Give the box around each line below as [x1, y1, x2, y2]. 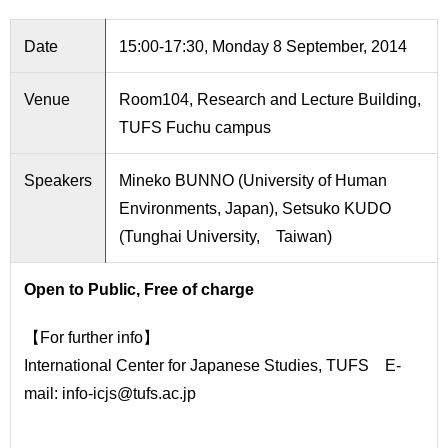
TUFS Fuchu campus [118, 116, 271, 138]
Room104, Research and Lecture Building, [118, 88, 421, 110]
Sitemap [17, 158, 64, 172]
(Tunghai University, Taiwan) [118, 225, 332, 247]
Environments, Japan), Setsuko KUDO [118, 197, 391, 219]
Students [17, 17, 68, 31]
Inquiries [17, 64, 66, 78]
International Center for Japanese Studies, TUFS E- [23, 354, 401, 376]
